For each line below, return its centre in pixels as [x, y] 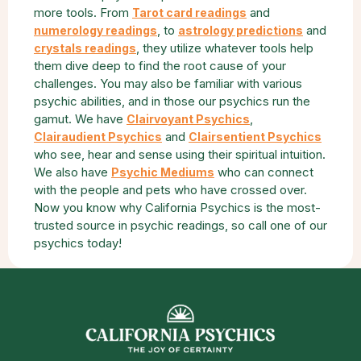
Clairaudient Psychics [98, 137]
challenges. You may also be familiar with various [168, 83]
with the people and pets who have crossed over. [170, 190]
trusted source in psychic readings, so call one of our [180, 225]
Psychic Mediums [163, 172]
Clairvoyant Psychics [188, 119]
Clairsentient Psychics [255, 137]
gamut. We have [80, 119]
